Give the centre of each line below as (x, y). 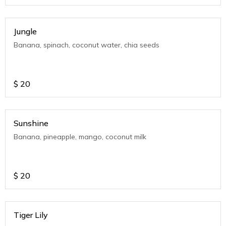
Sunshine (31, 123)
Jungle (25, 31)
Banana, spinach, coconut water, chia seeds (87, 45)
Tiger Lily (31, 215)
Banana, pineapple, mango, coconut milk (80, 137)
